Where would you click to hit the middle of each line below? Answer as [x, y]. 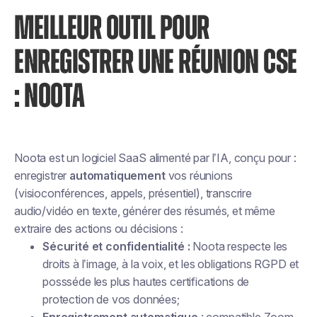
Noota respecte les [239, 246]
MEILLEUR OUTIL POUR [112, 29]
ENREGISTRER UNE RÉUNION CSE [156, 63]
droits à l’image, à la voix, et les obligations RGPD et [171, 264]
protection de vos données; [111, 299]
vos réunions [199, 175]
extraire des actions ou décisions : [99, 229]
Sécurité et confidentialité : [116, 246]
